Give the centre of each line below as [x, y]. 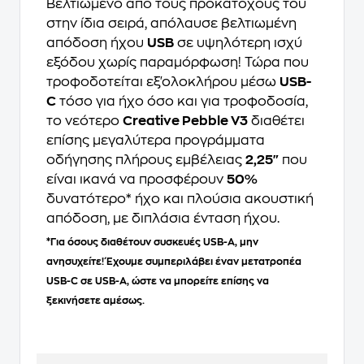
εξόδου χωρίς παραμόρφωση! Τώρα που [178, 63]
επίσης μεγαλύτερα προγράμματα [156, 141]
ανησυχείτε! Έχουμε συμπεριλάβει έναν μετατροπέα [174, 262]
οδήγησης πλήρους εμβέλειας [146, 160]
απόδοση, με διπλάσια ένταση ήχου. [163, 219]
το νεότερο [84, 121]
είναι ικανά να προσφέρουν [136, 180]
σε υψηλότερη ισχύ [238, 43]
